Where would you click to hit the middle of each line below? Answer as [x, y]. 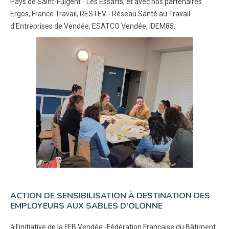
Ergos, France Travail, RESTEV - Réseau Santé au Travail [100, 14]
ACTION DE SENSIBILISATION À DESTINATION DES [110, 196]
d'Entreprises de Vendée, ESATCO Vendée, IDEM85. [93, 26]
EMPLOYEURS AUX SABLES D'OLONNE [86, 206]
